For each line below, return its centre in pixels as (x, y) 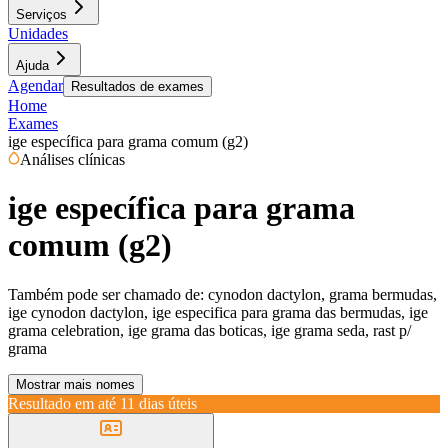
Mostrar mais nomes (75, 384)
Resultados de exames (137, 86)
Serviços (41, 14)
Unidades (38, 33)
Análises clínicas (72, 159)
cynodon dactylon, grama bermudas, (322, 294)
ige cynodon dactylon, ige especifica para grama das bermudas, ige (218, 312)
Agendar (35, 85)
